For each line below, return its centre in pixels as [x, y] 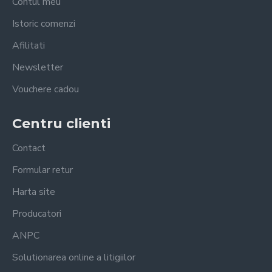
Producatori [37, 214]
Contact [29, 148]
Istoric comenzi [44, 24]
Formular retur [42, 170]
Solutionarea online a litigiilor [74, 257]
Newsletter [38, 67]
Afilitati [29, 46]
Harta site [34, 192]
